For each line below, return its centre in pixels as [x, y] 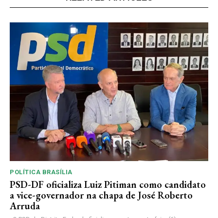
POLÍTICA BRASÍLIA [41, 172]
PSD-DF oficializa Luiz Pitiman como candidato [108, 185]
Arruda [25, 206]
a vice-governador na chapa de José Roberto [101, 195]
